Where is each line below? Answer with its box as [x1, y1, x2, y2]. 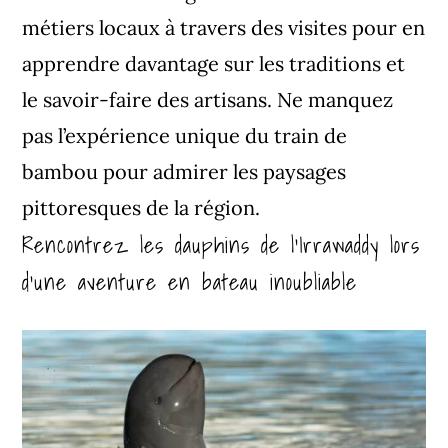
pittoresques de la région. [22, 194, 261, 220]
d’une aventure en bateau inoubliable [22, 263, 358, 299]
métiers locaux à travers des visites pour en [22, 14, 426, 40]
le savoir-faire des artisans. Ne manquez [22, 86, 394, 112]
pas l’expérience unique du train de [22, 122, 348, 148]
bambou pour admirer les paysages [22, 158, 347, 184]
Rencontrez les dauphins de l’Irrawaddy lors [22, 226, 421, 262]
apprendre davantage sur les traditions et [22, 50, 406, 76]
